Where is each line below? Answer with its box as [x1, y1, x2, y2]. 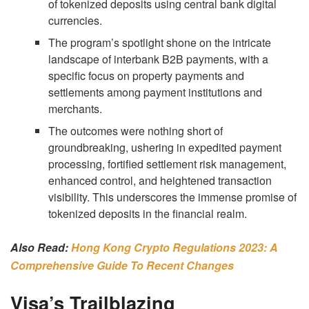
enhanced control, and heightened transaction [48, 172, 272, 189]
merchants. [48, 101, 103, 117]
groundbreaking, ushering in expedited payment [48, 139, 282, 156]
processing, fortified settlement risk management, [48, 156, 287, 172]
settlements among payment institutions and [48, 84, 263, 101]
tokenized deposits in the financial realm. [48, 206, 248, 222]
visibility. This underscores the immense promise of [48, 189, 297, 206]
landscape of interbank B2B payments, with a [48, 51, 269, 68]
